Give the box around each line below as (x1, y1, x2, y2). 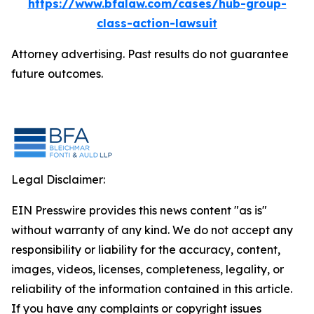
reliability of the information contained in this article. (11, 282, 292, 296)
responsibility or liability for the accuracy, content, (11, 243, 280, 257)
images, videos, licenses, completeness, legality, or (11, 262, 284, 276)
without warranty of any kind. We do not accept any (11, 223, 293, 237)
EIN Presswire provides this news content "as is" (11, 203, 267, 217)
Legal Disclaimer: (11, 172, 105, 186)
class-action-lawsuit (97, 16, 217, 30)
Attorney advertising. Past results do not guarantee (11, 47, 289, 61)
